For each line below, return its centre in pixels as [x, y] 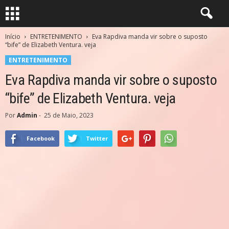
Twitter [97, 138]
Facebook [41, 138]
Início [13, 37]
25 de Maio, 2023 [69, 115]
